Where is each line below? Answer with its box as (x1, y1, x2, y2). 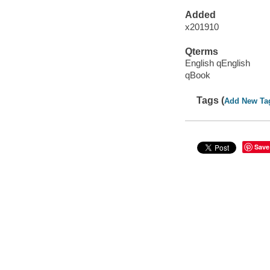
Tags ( (196, 95, 225, 105)
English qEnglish (184, 58, 250, 69)
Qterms (184, 46, 218, 57)
